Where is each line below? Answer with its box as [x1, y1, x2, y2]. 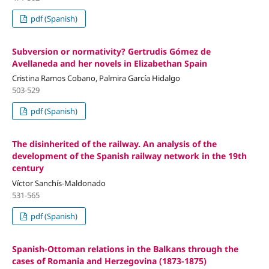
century [11, 162, 44, 174]
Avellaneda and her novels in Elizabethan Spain [11, 57, 207, 69]
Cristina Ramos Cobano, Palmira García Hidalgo [11, 73, 180, 84]
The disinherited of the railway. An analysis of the [11, 138, 217, 150]
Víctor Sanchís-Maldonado [11, 178, 106, 189]
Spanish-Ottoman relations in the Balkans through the [11, 243, 238, 255]
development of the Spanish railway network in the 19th [11, 150, 247, 162]
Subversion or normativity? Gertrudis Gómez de [11, 45, 211, 57]
